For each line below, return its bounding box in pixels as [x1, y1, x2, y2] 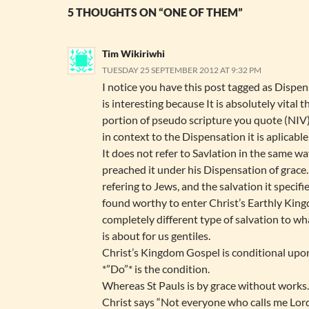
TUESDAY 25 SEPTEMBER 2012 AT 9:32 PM [102, 65, 261, 75]
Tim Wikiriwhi [102, 48, 165, 59]
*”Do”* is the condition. [102, 262, 210, 275]
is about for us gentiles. [102, 229, 210, 242]
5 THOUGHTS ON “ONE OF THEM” [68, 6, 243, 19]
